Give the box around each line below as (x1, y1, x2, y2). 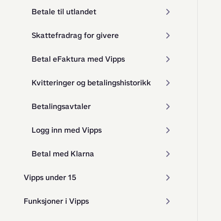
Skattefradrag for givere (32, 30, 119, 40)
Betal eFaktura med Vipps (32, 54, 125, 64)
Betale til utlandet (32, 6, 96, 17)
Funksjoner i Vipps (24, 196, 89, 206)
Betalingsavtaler (32, 101, 91, 111)
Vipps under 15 (24, 172, 76, 183)
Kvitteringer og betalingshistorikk (32, 77, 151, 88)
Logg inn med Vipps (32, 125, 102, 135)
